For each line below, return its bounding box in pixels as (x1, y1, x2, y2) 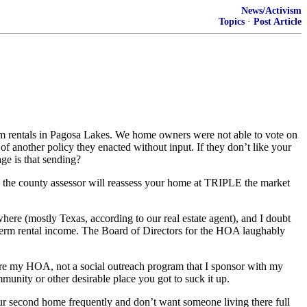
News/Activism (241, 5, 302, 16)
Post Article (254, 16, 302, 27)
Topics (219, 16, 245, 27)
